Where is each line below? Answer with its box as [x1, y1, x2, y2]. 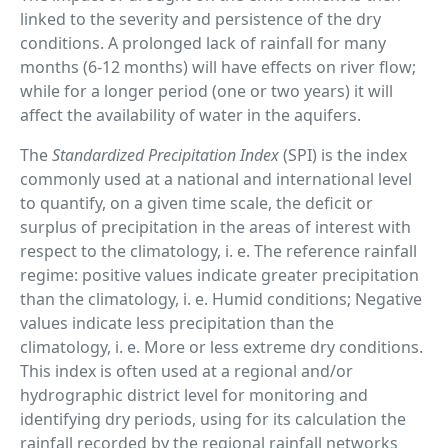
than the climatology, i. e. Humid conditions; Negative [20, 288, 422, 310]
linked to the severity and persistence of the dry [20, 8, 381, 30]
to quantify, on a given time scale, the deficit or [20, 192, 373, 214]
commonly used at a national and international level [20, 168, 412, 190]
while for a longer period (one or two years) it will [20, 80, 393, 102]
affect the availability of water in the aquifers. [20, 104, 365, 126]
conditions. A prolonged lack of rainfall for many [20, 32, 386, 54]
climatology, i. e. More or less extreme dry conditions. [20, 336, 423, 358]
